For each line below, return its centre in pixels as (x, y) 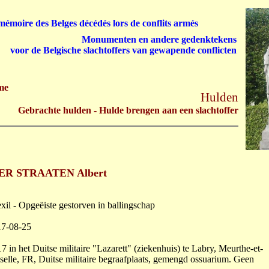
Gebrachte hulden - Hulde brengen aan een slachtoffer (128, 110)
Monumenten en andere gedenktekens (159, 39)
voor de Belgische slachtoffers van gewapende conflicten (123, 50)
